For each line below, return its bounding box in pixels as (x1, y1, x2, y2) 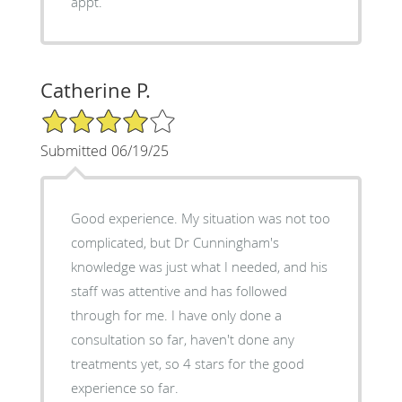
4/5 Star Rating (39, 107, 129, 125)
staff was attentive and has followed (70, 282, 287, 301)
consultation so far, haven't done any (70, 330, 294, 349)
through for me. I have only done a (70, 306, 171, 325)
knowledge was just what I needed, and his (70, 258, 328, 276)
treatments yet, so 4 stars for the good (70, 354, 304, 373)
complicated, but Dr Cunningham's (70, 233, 279, 252)
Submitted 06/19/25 (39, 141, 169, 162)
